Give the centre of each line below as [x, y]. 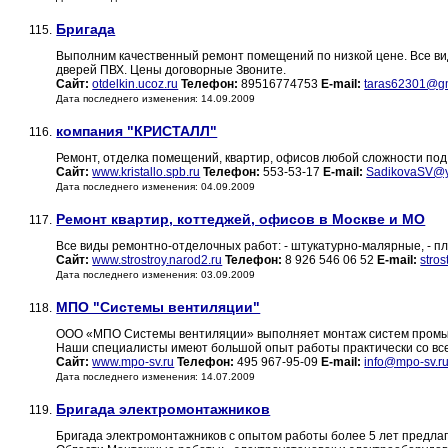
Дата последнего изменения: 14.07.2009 [156, 377]
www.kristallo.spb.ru [146, 172]
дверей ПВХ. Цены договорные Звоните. [171, 70]
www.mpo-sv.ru [133, 362]
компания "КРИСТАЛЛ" [137, 131]
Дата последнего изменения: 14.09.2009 [156, 99]
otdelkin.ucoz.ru [135, 84]
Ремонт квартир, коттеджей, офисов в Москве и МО [241, 219]
